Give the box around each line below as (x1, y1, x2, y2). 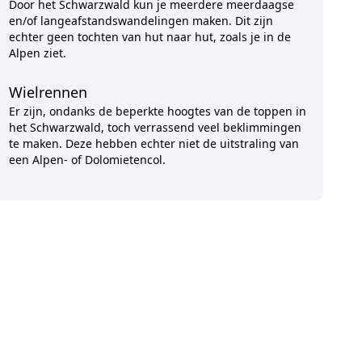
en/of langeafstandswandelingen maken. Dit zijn (8, 13, 273, 28)
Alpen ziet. (8, 45, 66, 61)
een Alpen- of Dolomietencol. (8, 152, 166, 167)
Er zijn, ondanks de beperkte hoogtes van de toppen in (8, 103, 306, 119)
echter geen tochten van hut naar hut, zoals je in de (8, 29, 291, 44)
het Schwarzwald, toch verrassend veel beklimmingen (8, 120, 301, 135)
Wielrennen (8, 82, 87, 102)
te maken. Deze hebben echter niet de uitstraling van (8, 136, 299, 151)
